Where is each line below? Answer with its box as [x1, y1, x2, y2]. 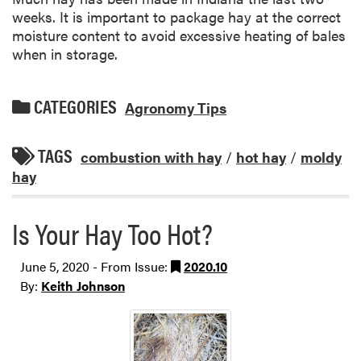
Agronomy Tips [125, 98, 226, 118]
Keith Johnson [41, 276, 125, 295]
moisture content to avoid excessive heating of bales [12, 25, 346, 45]
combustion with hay [81, 147, 222, 167]
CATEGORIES [31, 93, 117, 120]
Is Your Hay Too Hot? [12, 212, 213, 254]
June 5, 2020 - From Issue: [20, 257, 171, 276]
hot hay [236, 147, 286, 167]
